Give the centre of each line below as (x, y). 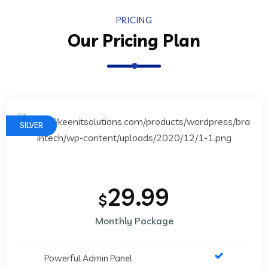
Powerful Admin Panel (88, 258)
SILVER (31, 125)
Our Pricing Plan (134, 40)
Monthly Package (134, 221)
